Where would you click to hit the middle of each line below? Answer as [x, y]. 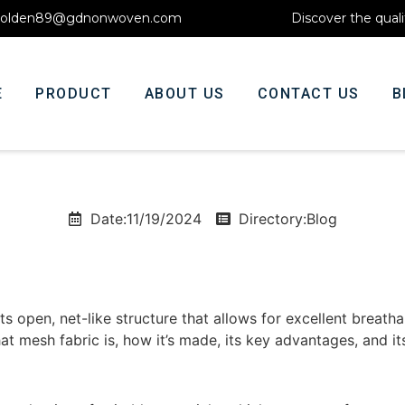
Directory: [273, 219]
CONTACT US [308, 93]
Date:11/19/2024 [146, 219]
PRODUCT [74, 93]
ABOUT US [184, 93]
